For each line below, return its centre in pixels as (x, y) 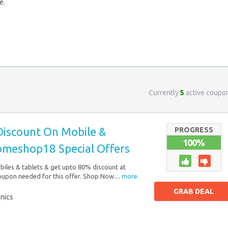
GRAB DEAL (194, 191)
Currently (164, 93)
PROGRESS (194, 130)
